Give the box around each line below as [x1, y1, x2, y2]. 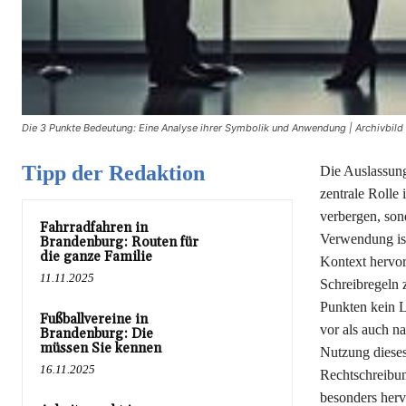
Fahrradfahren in [40, 218, 148, 237]
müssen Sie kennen [40, 339, 161, 357]
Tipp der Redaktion [22, 160, 205, 185]
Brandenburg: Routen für [40, 233, 198, 251]
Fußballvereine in [40, 310, 148, 328]
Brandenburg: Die [40, 324, 153, 343]
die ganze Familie [40, 247, 152, 266]
